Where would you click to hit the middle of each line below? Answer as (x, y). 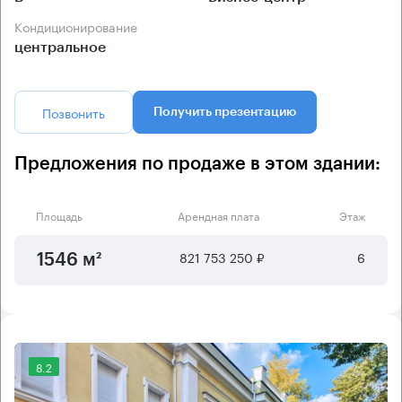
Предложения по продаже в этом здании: (197, 164)
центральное (60, 47)
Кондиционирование (80, 26)
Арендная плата (218, 214)
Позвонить (74, 112)
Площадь (59, 214)
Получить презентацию (225, 112)
